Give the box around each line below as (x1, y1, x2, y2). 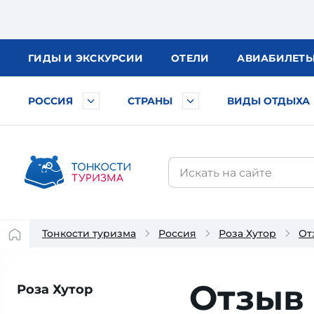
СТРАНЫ (128, 95, 172, 107)
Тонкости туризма (42, 227, 136, 240)
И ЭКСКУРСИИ (64, 52, 143, 64)
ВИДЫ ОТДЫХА (227, 95, 310, 107)
